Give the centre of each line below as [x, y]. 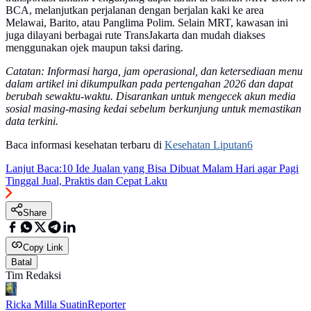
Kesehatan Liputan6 [209, 145]
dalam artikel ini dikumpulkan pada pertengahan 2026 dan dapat [149, 84]
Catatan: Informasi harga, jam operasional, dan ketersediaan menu [154, 72]
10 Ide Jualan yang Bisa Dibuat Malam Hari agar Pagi [180, 169]
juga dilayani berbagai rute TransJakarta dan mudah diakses [135, 35]
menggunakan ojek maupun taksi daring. [97, 48]
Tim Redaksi [33, 276]
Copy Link [43, 248]
